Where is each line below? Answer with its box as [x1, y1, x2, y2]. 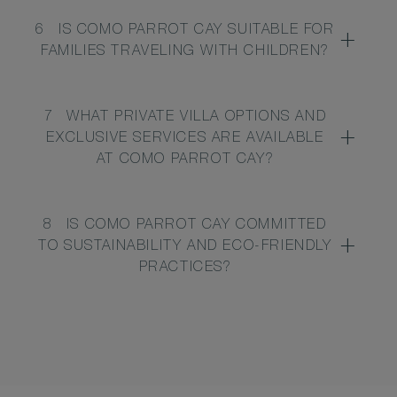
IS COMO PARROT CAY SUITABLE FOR [58, 24, 335, 39]
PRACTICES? [138, 261, 232, 276]
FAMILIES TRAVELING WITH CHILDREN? [41, 45, 330, 60]
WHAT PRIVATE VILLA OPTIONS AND [66, 111, 327, 126]
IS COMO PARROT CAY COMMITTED [66, 219, 327, 234]
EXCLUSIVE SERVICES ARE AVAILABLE [46, 132, 324, 147]
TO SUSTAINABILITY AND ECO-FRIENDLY [38, 240, 332, 255]
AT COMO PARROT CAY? [96, 153, 275, 168]
